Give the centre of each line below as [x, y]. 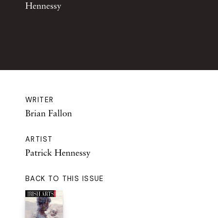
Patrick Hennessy [58, 153]
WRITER [40, 100]
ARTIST [39, 139]
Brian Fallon [49, 113]
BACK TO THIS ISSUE [65, 179]
